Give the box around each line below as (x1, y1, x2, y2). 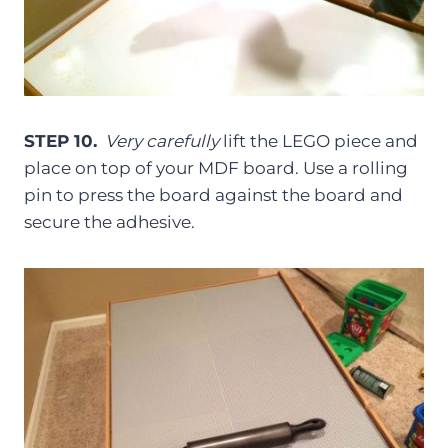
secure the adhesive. (24, 212, 195, 233)
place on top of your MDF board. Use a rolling (24, 158, 408, 179)
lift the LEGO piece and (223, 131, 418, 152)
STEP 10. (24, 131, 97, 152)
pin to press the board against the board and (24, 185, 403, 206)
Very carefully (105, 131, 223, 152)
